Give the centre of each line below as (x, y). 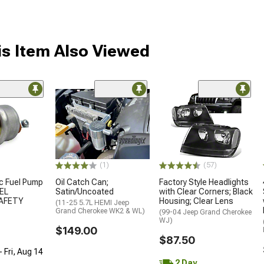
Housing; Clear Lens (196, 201)
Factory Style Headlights (204, 182)
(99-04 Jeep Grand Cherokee (205, 212)
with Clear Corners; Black (206, 192)
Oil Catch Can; (82, 182)
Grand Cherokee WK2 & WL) (100, 211)
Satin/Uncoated (85, 192)
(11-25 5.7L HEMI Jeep (92, 203)
